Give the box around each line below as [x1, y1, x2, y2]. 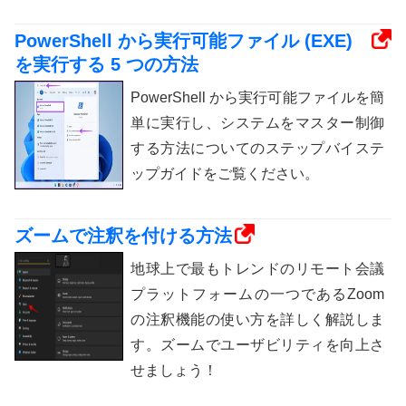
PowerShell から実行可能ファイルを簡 [130, 90, 384, 106]
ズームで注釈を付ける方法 [14, 226, 232, 246]
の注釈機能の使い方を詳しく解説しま [130, 312, 384, 328]
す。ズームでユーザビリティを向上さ [130, 337, 384, 353]
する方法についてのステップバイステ [130, 140, 384, 157]
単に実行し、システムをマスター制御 [130, 115, 384, 131]
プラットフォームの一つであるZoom [130, 286, 384, 303]
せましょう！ [130, 362, 217, 379]
